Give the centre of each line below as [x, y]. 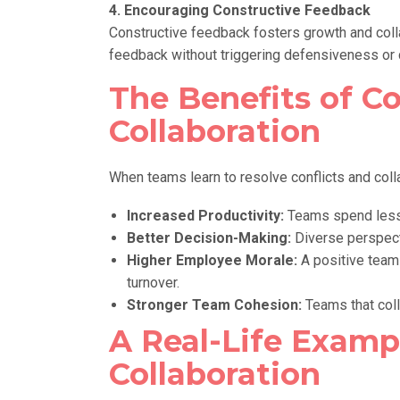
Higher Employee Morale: [212, 260]
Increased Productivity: [205, 215]
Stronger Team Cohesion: [214, 304]
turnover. [153, 282]
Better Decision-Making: [209, 237]
